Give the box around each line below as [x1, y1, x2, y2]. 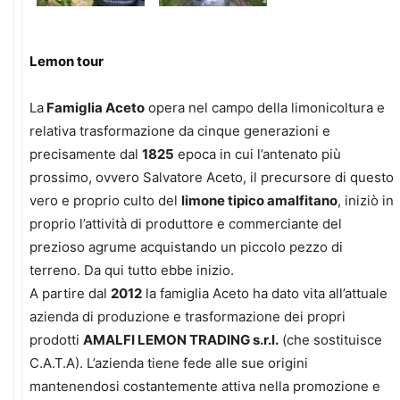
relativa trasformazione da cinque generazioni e [29, 122, 330, 139]
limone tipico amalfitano [181, 192, 337, 209]
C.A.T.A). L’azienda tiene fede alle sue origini [29, 354, 308, 371]
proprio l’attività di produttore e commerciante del [29, 215, 342, 232]
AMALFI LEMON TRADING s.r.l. [83, 331, 279, 348]
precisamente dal [29, 146, 142, 162]
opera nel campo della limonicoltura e [145, 99, 385, 116]
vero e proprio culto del [29, 192, 181, 209]
